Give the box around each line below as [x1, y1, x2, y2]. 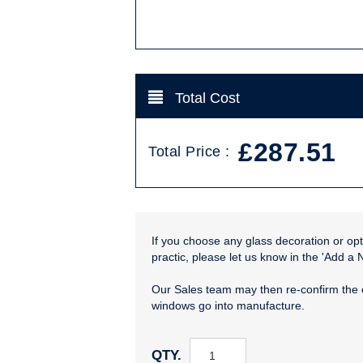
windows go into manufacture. [152, 299, 305, 313]
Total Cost [171, 90, 240, 107]
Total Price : [148, 143, 234, 160]
